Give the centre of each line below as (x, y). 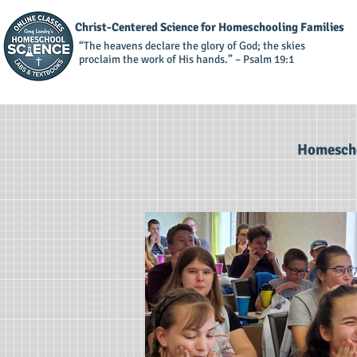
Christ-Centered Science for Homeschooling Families (210, 27)
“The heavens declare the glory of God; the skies (192, 46)
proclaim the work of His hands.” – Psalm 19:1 (186, 59)
